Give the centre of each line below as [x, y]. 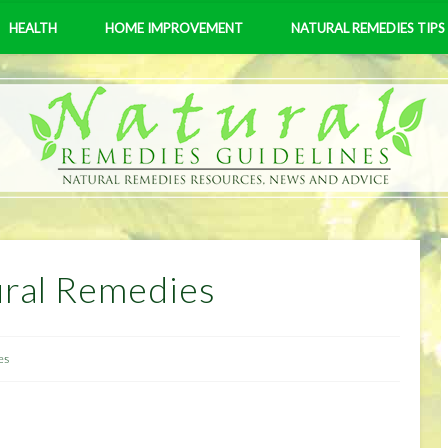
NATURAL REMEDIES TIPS [368, 28]
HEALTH [33, 28]
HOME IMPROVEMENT [174, 28]
